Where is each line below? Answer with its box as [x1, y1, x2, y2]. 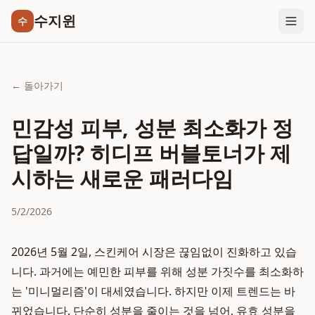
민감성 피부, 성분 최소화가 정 [11, 113, 293, 142]
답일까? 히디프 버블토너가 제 [11, 139, 291, 167]
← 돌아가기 [11, 79, 63, 92]
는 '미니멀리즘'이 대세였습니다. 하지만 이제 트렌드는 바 [11, 283, 295, 299]
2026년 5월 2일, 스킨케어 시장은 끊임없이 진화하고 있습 [11, 244, 297, 259]
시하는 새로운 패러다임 [11, 164, 233, 193]
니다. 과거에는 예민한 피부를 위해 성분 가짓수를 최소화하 [11, 264, 304, 279]
